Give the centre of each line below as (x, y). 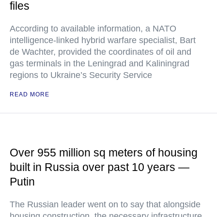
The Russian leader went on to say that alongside (105, 204)
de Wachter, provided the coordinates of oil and (101, 52)
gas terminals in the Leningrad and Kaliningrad (100, 63)
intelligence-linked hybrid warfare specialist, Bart (103, 40)
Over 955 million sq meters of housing (104, 153)
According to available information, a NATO (93, 29)
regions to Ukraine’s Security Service (81, 75)
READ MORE (30, 94)
